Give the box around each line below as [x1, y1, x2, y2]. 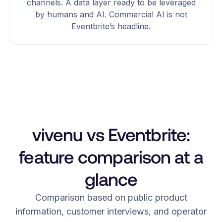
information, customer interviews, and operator [15, 206, 207, 217]
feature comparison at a [19, 147, 203, 167]
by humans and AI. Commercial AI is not [35, 9, 187, 19]
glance [84, 169, 138, 190]
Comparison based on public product [35, 192, 187, 203]
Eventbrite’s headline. [71, 21, 151, 31]
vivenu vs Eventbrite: [32, 124, 190, 145]
